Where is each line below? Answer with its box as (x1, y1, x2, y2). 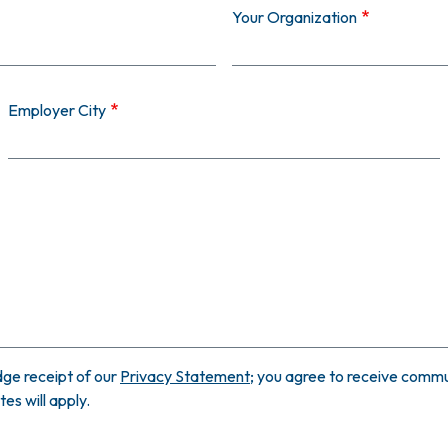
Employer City (8, 100, 106, 121)
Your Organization (232, 7, 357, 28)
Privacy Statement (120, 366, 250, 387)
